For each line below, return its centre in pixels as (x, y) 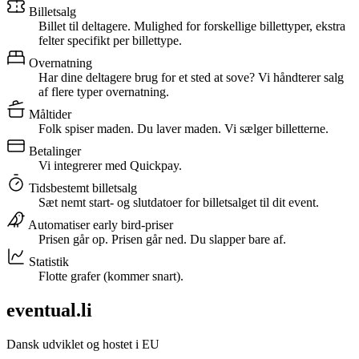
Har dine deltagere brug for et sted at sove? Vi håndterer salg (191, 77)
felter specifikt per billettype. (110, 40)
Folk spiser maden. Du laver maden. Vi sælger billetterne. (184, 128)
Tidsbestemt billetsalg (81, 188)
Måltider (48, 114)
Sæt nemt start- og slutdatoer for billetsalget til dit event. (179, 202)
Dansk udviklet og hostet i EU (83, 344)
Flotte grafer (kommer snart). (111, 276)
